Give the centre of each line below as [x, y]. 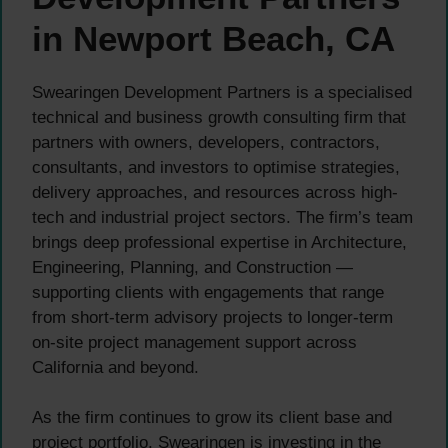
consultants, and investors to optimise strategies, [216, 167]
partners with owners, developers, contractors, [206, 142]
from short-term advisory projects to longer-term [212, 317]
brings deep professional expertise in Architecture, [219, 242]
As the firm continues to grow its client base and [212, 418]
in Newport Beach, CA [213, 38]
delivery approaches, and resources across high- [215, 192]
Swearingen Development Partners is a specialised [222, 92]
